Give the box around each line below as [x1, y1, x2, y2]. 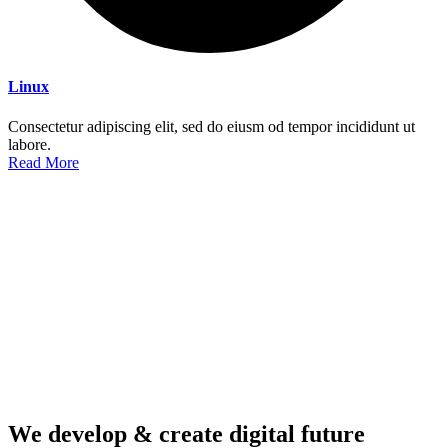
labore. [8, 135, 51, 153]
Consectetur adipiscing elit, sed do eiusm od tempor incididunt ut [8, 117, 415, 135]
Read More [8, 153, 79, 171]
